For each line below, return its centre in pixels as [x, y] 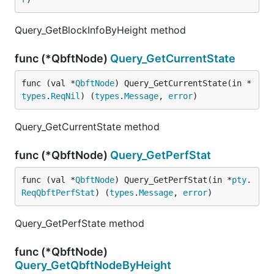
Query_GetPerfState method [80, 223]
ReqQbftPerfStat [58, 193]
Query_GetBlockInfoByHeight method [100, 30]
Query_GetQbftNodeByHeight [93, 265]
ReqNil [65, 96]
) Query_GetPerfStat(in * [173, 180]
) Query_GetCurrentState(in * [183, 83]
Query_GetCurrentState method [87, 127]
